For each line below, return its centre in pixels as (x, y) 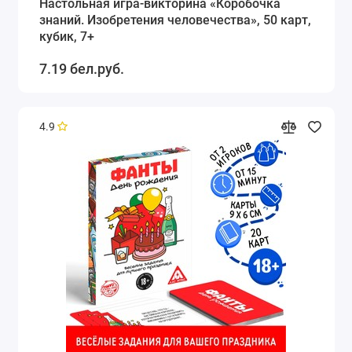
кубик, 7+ (66, 37)
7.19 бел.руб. (81, 68)
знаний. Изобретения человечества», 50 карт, (175, 20)
